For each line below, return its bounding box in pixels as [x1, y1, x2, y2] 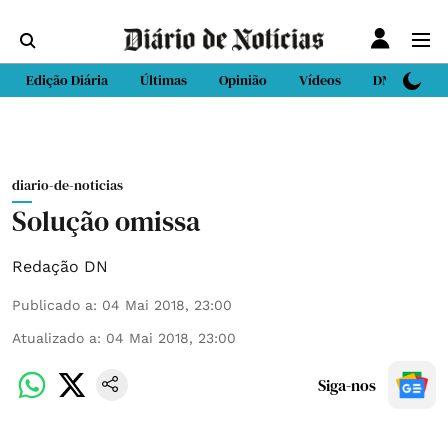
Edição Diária [26, 70, 108, 90]
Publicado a [12, 297, 93, 313]
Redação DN [12, 257, 108, 276]
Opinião [219, 70, 267, 90]
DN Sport [373, 70, 428, 90]
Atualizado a [12, 330, 97, 346]
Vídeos [299, 70, 341, 90]
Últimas [140, 70, 187, 90]
